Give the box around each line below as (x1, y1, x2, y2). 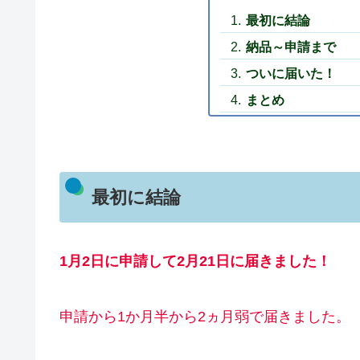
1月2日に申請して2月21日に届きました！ (59, 252, 331, 269)
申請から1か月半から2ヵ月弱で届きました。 (59, 309, 350, 325)
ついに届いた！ (246, 66, 337, 80)
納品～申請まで (246, 39, 337, 54)
